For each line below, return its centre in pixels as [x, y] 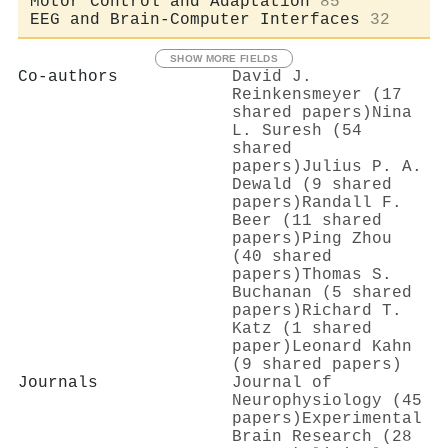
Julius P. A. [362, 166]
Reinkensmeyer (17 [317, 94]
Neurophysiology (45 [327, 400]
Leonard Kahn [352, 346]
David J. [272, 76]
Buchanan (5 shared [322, 292]
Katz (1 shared [302, 328]
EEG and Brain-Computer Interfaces [195, 19]
